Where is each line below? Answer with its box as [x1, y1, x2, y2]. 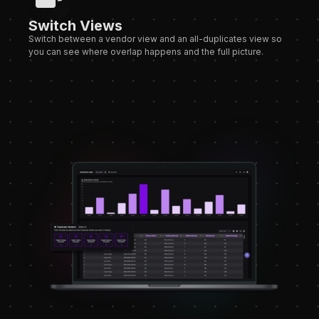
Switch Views [28, 17, 122, 35]
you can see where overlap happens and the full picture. [28, 46, 263, 58]
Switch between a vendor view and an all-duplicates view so [28, 33, 282, 45]
